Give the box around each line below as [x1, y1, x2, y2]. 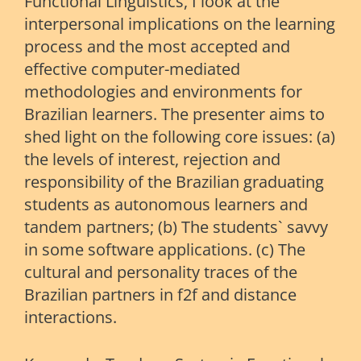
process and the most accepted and [24, 35, 290, 58]
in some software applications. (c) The [24, 239, 305, 261]
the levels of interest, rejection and [24, 148, 280, 171]
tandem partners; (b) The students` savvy [24, 216, 328, 239]
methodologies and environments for [24, 81, 302, 103]
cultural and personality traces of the [24, 261, 297, 284]
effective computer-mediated [24, 58, 240, 81]
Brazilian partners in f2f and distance [24, 284, 297, 306]
